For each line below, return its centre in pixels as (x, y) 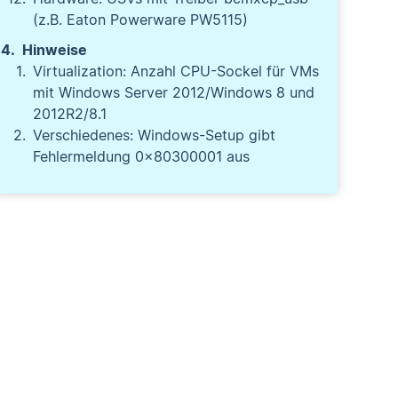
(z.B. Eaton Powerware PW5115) (141, 20)
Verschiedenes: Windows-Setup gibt (155, 135)
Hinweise (55, 50)
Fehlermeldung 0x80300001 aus (142, 156)
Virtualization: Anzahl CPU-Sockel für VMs (176, 71)
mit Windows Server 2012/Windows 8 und (174, 92)
